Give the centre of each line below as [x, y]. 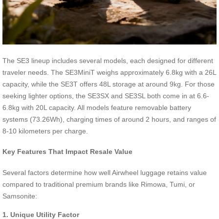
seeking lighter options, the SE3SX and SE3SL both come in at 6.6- [106, 96]
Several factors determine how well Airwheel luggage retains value [105, 172]
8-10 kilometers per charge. [45, 131]
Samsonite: [20, 196]
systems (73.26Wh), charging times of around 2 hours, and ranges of [109, 119]
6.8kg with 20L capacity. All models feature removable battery [97, 107]
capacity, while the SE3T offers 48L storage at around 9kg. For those [109, 84]
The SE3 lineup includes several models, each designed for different [108, 60]
